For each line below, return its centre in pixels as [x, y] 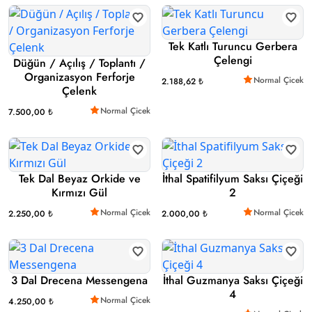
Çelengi [233, 60]
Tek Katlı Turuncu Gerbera [233, 46]
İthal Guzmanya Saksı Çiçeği [233, 280]
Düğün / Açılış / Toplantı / [79, 63]
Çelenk [79, 91]
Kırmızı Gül [79, 192]
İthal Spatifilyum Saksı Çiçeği [233, 178]
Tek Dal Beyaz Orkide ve [79, 178]
